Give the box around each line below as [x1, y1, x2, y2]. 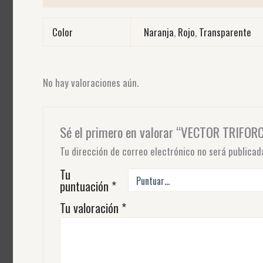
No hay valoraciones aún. [42, 75, 139, 90]
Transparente [199, 24, 252, 39]
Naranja [144, 24, 174, 39]
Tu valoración [59, 199, 122, 217]
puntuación [59, 177, 112, 195]
